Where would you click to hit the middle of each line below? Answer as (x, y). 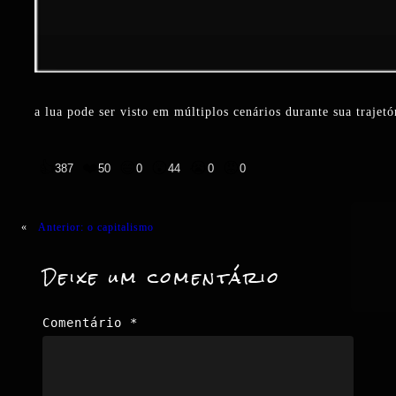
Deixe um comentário (162, 278)
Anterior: (61, 228)
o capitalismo (121, 228)
